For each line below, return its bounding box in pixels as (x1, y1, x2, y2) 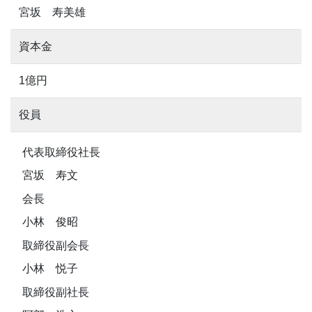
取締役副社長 (22, 286, 89, 298)
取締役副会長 (22, 239, 89, 251)
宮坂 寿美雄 (19, 6, 86, 18)
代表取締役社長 (22, 146, 100, 158)
